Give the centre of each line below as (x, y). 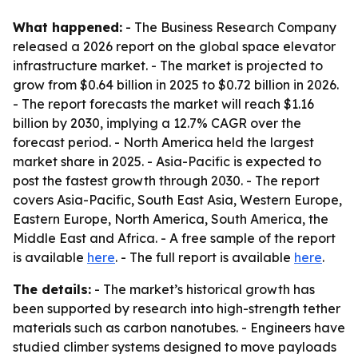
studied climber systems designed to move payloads (175, 347)
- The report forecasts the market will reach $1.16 (163, 104)
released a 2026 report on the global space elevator (174, 46)
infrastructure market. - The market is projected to (168, 66)
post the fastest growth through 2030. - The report (166, 181)
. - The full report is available (205, 257)
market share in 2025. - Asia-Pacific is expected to (167, 161)
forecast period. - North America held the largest (163, 142)
